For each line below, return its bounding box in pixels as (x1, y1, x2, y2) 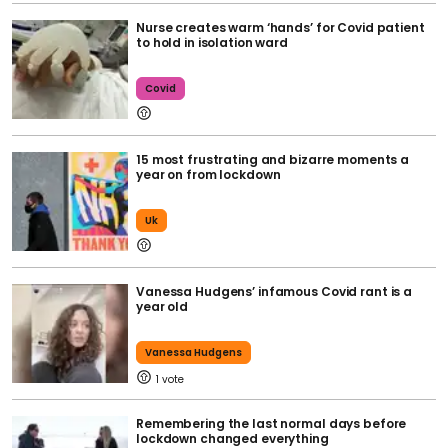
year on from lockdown (136, 165, 281, 183)
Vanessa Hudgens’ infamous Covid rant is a (136, 282, 413, 300)
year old (136, 297, 189, 315)
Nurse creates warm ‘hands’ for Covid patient (136, 18, 425, 36)
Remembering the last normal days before (136, 414, 407, 432)
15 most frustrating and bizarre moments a (136, 150, 410, 168)
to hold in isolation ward (136, 33, 288, 51)
